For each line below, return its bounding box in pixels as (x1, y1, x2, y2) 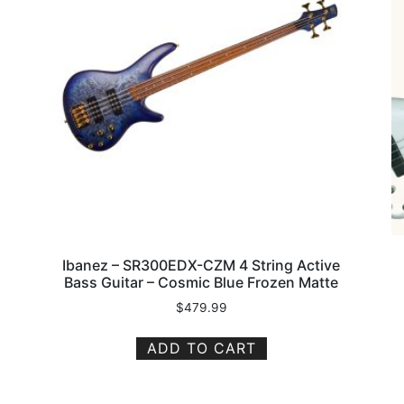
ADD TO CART (146, 338, 256, 357)
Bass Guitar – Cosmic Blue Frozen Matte (64, 273, 339, 292)
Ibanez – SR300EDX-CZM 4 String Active (62, 256, 341, 275)
